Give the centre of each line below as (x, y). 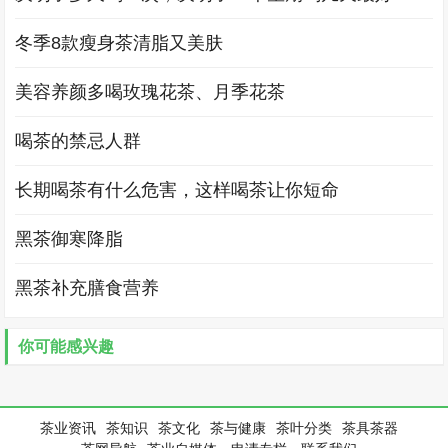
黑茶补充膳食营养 (87, 288)
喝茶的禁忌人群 (78, 141)
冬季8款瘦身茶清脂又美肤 (119, 43)
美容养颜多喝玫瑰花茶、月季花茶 (150, 92)
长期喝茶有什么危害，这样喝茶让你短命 (177, 190)
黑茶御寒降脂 (69, 239)
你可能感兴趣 (66, 346)
